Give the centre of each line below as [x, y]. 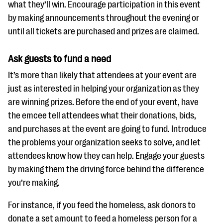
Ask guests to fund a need [59, 59]
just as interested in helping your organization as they [104, 89]
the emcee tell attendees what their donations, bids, [102, 116]
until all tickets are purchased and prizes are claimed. [104, 32]
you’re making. [34, 183]
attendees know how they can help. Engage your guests [106, 156]
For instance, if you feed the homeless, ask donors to [102, 205]
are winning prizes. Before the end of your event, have [103, 102]
